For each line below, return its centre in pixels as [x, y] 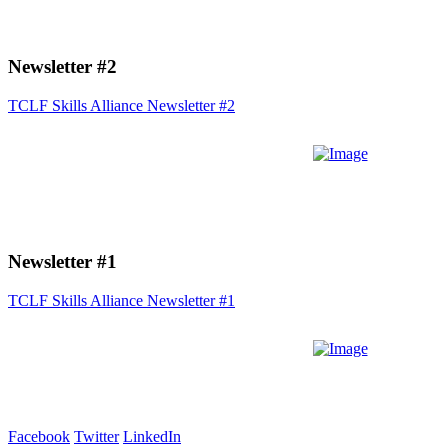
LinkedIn [152, 437]
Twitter [96, 437]
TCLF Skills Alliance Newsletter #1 [121, 301]
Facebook [39, 437]
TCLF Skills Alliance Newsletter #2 [121, 105]
